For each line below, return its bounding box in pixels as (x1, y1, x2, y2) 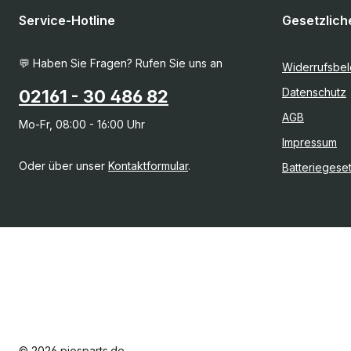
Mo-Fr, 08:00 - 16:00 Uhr (19, 118, 145, 131)
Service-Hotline (19, 13, 115, 28)
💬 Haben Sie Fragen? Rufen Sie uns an (19, 56, 223, 70)
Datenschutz (282, 85, 346, 99)
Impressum (282, 136, 337, 149)
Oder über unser (19, 159, 108, 172)
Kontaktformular (108, 159, 188, 172)
